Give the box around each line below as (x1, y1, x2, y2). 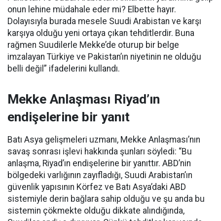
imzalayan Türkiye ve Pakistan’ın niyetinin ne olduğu (7, 52, 201, 62)
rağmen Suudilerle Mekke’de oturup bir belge (7, 40, 179, 50)
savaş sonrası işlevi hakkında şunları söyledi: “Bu (7, 147, 192, 156)
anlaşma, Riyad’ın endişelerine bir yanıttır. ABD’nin (7, 158, 191, 168)
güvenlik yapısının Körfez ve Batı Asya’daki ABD (7, 182, 186, 192)
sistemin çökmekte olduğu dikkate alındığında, (7, 206, 184, 216)
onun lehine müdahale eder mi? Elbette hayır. (7, 4, 176, 14)
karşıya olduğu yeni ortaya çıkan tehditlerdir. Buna (7, 28, 194, 38)
